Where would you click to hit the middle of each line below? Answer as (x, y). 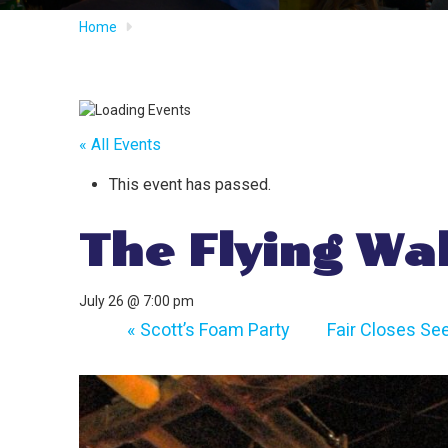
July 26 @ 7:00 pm (137, 301)
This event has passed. (190, 185)
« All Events (120, 145)
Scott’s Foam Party (213, 330)
